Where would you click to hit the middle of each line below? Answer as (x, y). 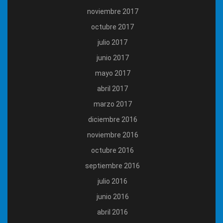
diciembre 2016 (112, 119)
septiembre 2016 (112, 166)
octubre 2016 (112, 150)
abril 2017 (112, 88)
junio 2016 (112, 196)
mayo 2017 (112, 73)
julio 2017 (112, 42)
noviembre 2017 (112, 11)
